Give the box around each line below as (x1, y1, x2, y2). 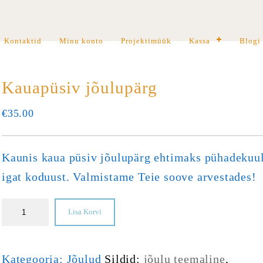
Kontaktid (4, 36, 42, 45)
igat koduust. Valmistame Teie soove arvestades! (1, 170, 257, 183)
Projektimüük (120, 36, 171, 45)
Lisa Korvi (68, 207, 102, 217)
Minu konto (59, 36, 103, 45)
